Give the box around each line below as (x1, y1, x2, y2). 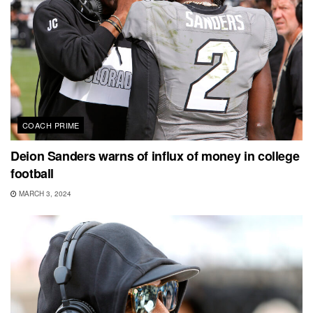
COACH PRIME (22, 119, 80, 131)
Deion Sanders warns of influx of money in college (10, 147, 300, 166)
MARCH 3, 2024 (17, 189, 71, 199)
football (10, 164, 54, 183)
